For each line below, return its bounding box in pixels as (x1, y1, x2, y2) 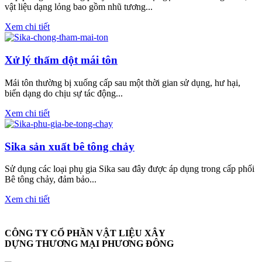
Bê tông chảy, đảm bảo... (5, 174, 96, 185)
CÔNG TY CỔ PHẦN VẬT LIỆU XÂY (5, 227, 166, 238)
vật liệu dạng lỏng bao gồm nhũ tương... (5, 2, 153, 12)
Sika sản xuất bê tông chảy (5, 140, 135, 153)
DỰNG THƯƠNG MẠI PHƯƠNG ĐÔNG (5, 238, 174, 249)
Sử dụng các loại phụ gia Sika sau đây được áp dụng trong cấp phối (5, 164, 254, 174)
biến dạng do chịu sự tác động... (5, 88, 123, 98)
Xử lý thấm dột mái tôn (5, 54, 118, 67)
